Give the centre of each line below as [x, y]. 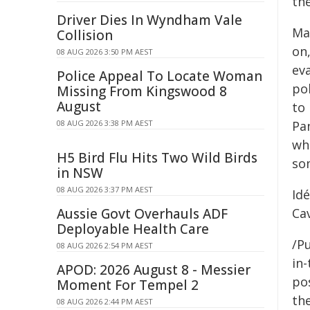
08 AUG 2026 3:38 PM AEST [105, 123]
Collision [85, 35]
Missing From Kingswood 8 [142, 91]
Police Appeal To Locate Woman [159, 76]
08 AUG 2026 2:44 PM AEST [105, 301]
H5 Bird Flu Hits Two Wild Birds [157, 158]
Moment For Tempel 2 [128, 285]
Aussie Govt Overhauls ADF [142, 214]
